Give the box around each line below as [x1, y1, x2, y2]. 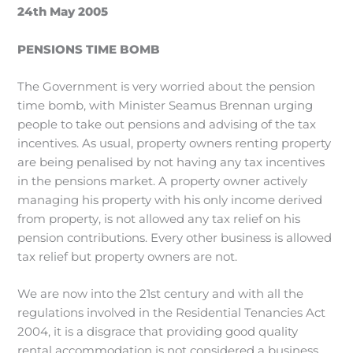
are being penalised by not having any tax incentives [17, 154, 325, 169]
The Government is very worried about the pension [17, 79, 316, 94]
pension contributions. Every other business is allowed [17, 230, 333, 245]
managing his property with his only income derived [17, 192, 323, 207]
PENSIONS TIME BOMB [17, 42, 161, 57]
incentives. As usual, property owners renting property [17, 136, 332, 150]
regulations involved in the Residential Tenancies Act [17, 306, 326, 321]
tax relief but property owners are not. [17, 249, 238, 264]
